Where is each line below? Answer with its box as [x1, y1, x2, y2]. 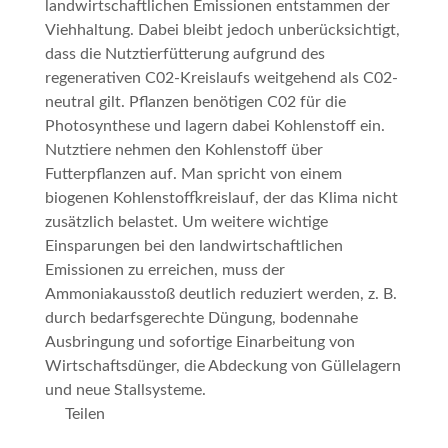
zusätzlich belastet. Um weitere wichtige [44, 213, 328, 230]
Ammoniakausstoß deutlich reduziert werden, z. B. [44, 285, 397, 302]
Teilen [64, 405, 105, 422]
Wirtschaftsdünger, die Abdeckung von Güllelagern [44, 357, 401, 374]
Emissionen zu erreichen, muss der [44, 261, 285, 278]
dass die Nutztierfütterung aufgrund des [44, 45, 325, 62]
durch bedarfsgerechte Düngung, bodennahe [44, 309, 358, 326]
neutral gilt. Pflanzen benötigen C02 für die [44, 93, 346, 110]
